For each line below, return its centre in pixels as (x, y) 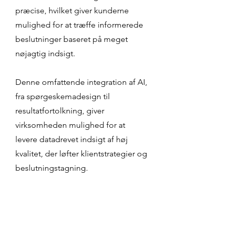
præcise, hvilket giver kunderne (72, 10)
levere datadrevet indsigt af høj (72, 139)
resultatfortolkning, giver (60, 111)
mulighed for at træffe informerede (79, 25)
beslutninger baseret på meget (72, 39)
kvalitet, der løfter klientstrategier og (81, 154)
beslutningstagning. (52, 168)
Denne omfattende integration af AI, (81, 82)
